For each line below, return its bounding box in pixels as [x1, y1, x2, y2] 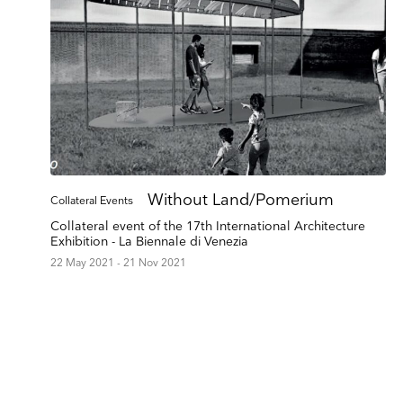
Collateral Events [50, 193, 133, 208]
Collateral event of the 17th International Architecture [50, 218, 365, 234]
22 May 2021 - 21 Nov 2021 [50, 255, 186, 270]
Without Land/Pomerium [148, 190, 334, 210]
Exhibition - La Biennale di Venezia [50, 233, 248, 249]
